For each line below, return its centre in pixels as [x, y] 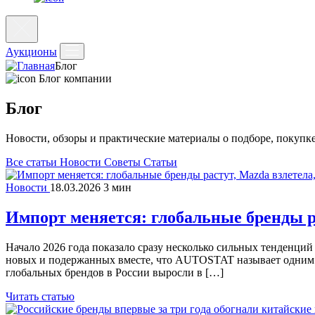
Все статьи [33, 162]
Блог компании [75, 78]
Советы [124, 162]
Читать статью [40, 296]
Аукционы [31, 52]
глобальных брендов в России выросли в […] [115, 272]
